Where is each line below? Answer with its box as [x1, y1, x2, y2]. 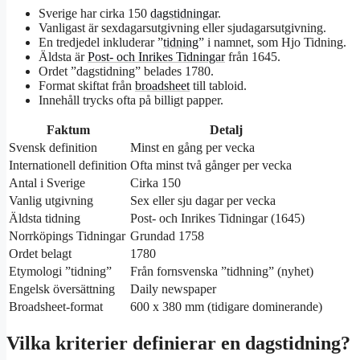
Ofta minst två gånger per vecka [130, 158, 292, 173]
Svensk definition [9, 141, 97, 155]
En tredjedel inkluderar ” [39, 35, 163, 50]
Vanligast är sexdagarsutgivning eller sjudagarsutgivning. [39, 21, 326, 35]
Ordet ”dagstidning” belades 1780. [39, 64, 214, 79]
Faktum [46, 123, 90, 137]
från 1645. [225, 50, 280, 64]
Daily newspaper [130, 282, 216, 297]
